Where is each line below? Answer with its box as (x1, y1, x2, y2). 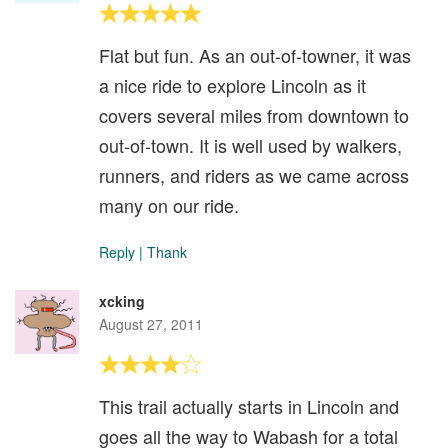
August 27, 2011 (99, 314, 203, 334)
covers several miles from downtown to (99, 102, 409, 128)
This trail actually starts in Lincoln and (99, 393, 399, 419)
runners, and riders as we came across (99, 162, 409, 188)
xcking (99, 291, 145, 311)
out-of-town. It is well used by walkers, (99, 132, 402, 158)
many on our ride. (99, 192, 239, 218)
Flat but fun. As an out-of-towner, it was (99, 42, 411, 68)
